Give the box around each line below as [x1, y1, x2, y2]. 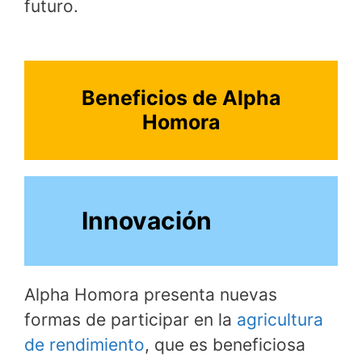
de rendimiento [24, 334, 145, 355]
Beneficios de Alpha [81, 86, 281, 111]
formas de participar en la [24, 309, 237, 330]
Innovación [82, 206, 213, 236]
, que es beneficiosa [145, 334, 305, 355]
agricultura [237, 309, 323, 330]
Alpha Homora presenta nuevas [24, 284, 277, 305]
